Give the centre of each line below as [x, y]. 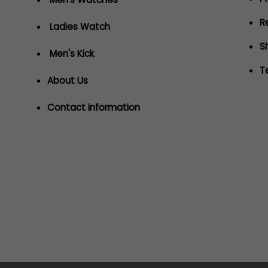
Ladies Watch [78, 26]
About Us [67, 81]
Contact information [93, 108]
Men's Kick [70, 54]
